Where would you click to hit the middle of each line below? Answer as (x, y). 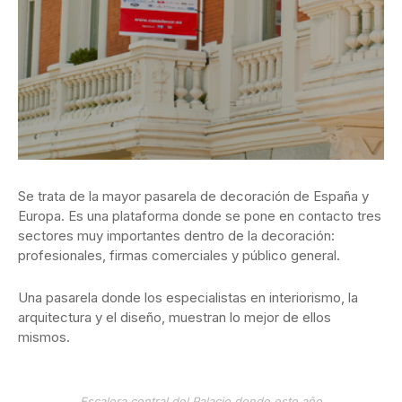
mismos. (44, 337)
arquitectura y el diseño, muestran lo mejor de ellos (175, 318)
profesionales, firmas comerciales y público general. (179, 256)
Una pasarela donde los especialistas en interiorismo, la (188, 298)
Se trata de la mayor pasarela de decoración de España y (193, 197)
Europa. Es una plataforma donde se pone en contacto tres (200, 216)
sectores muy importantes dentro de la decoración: (176, 236)
